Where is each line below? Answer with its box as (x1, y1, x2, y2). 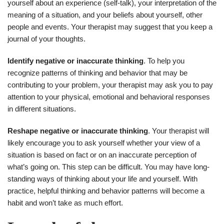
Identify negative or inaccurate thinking (7, 56, 143, 65)
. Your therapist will (148, 126, 209, 135)
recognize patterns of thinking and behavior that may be (7, 68, 187, 77)
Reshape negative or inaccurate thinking (7, 126, 148, 135)
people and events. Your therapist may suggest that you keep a (7, 22, 212, 31)
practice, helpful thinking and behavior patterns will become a (7, 186, 204, 195)
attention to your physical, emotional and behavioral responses (7, 92, 210, 101)
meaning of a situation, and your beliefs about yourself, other (7, 10, 202, 19)
